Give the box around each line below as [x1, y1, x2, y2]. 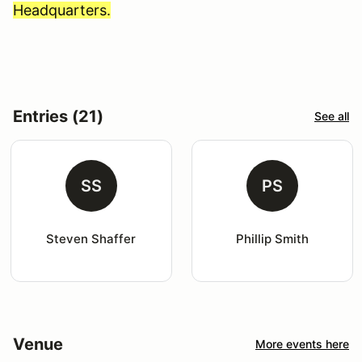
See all [314, 109, 349, 124]
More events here [255, 337, 349, 351]
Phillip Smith [235, 230, 309, 246]
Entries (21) [13, 106, 103, 126]
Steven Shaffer [46, 230, 137, 246]
